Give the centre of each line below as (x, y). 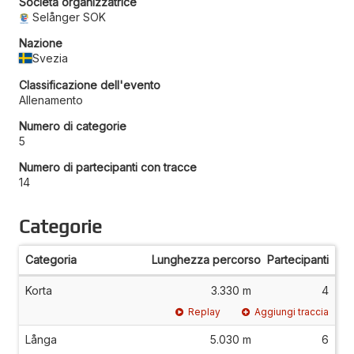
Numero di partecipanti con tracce (108, 167)
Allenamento (51, 100)
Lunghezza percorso (206, 259)
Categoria (51, 259)
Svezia (51, 58)
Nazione (41, 43)
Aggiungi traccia (292, 311)
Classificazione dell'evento (90, 85)
